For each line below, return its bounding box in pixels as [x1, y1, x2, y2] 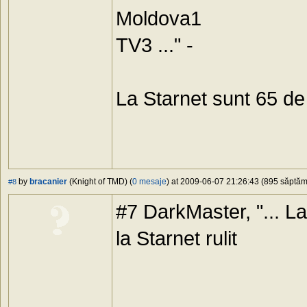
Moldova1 [116, 7, 201, 30]
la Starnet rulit [116, 227, 237, 250]
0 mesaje [132, 177, 167, 187]
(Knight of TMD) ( [67, 177, 132, 187]
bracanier [29, 177, 67, 187]
